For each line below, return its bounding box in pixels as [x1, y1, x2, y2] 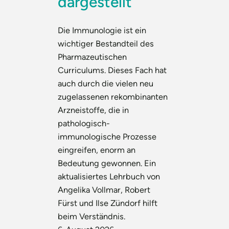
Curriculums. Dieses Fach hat [58, 64, 167, 75]
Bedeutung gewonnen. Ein [58, 157, 156, 168]
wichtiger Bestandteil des [58, 38, 154, 49]
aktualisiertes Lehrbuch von [58, 171, 161, 181]
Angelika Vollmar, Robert [58, 184, 151, 195]
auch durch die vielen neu [58, 78, 154, 88]
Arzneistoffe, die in [58, 104, 129, 115]
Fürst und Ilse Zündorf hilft [58, 197, 158, 208]
